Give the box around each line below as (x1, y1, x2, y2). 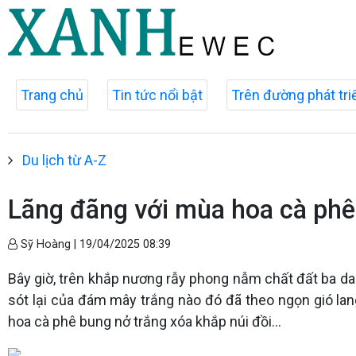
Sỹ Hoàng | (17, 238, 79, 251)
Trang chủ (21, 87, 83, 103)
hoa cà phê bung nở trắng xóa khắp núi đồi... (8, 313, 281, 330)
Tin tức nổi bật (112, 87, 203, 103)
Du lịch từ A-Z (22, 152, 106, 168)
